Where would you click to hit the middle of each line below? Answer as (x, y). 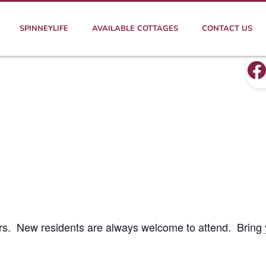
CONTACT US (227, 28)
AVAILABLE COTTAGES (135, 28)
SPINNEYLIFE (44, 28)
